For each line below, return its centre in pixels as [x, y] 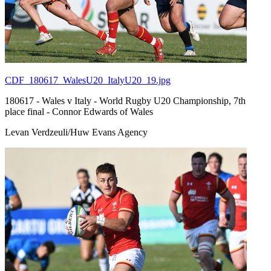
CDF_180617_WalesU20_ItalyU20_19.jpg [88, 80]
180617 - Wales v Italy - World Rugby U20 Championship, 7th [125, 100]
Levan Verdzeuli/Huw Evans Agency [76, 132]
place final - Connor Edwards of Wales [79, 111]
